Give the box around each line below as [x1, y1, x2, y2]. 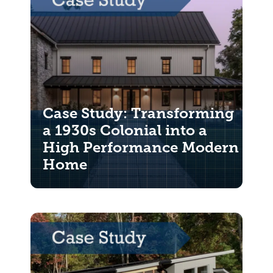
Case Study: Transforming [43, 105, 234, 122]
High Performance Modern [43, 139, 239, 156]
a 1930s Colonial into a [43, 122, 207, 139]
